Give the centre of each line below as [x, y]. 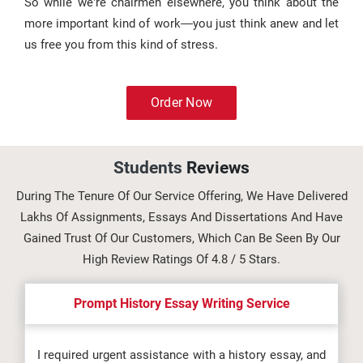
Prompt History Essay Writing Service [181, 303]
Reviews [218, 168]
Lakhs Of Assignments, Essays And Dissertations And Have [181, 217]
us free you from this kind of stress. [121, 45]
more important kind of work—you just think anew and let [181, 23]
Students [150, 168]
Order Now [181, 102]
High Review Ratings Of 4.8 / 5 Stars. [181, 259]
